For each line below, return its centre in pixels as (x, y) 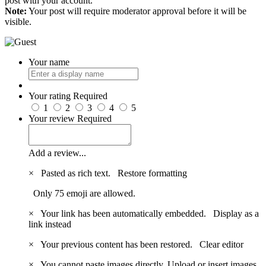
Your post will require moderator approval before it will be (137, 11)
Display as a (236, 214)
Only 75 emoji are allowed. (82, 194)
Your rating (50, 96)
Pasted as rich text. (77, 173)
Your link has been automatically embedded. (125, 214)
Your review (52, 119)
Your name (49, 62)
